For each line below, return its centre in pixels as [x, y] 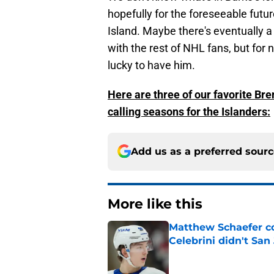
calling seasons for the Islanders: [189, 111]
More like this [155, 204]
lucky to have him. [151, 65]
